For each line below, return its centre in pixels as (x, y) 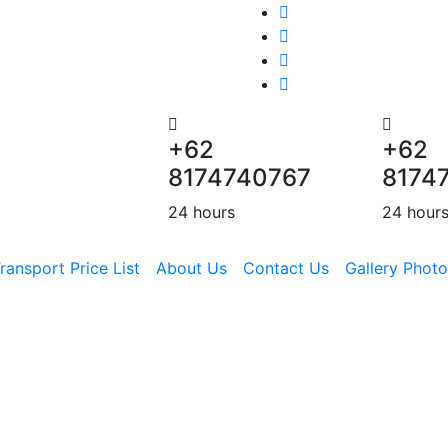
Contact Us (286, 268)
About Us (191, 268)
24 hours (201, 212)
